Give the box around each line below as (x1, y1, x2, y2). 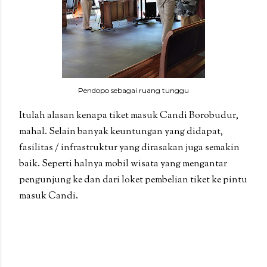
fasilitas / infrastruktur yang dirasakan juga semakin (19, 141, 240, 155)
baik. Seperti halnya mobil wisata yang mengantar (19, 157, 227, 171)
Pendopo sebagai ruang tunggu (78, 86, 189, 95)
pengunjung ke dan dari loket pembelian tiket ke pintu (19, 173, 247, 187)
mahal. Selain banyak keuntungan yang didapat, (19, 125, 223, 139)
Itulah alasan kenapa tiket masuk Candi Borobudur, (19, 108, 238, 123)
